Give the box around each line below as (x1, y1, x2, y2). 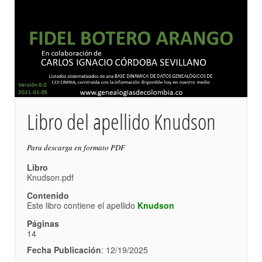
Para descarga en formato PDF (27, 142, 125, 153)
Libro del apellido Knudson (27, 106, 216, 136)
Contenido (27, 189, 69, 201)
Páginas (27, 217, 59, 229)
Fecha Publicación (27, 243, 101, 256)
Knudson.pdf (27, 171, 74, 183)
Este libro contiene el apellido (27, 199, 137, 211)
